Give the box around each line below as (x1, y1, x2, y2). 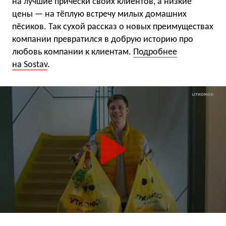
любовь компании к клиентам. (12, 47, 133, 57)
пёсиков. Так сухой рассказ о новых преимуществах (12, 22, 213, 32)
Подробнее (133, 47, 177, 57)
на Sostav (12, 60, 47, 70)
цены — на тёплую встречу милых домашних (12, 9, 187, 19)
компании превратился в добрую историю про (12, 34, 193, 44)
